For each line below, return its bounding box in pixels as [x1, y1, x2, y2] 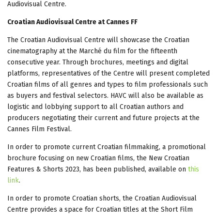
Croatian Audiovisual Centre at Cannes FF [7, 17, 138, 26]
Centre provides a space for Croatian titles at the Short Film [7, 205, 193, 214]
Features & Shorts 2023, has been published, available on [7, 165, 188, 173]
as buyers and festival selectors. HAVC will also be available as [7, 91, 203, 100]
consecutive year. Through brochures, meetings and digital [7, 58, 188, 66]
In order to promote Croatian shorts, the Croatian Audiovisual [7, 194, 197, 202]
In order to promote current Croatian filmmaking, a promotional [7, 142, 206, 151]
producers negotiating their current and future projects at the [7, 113, 200, 122]
